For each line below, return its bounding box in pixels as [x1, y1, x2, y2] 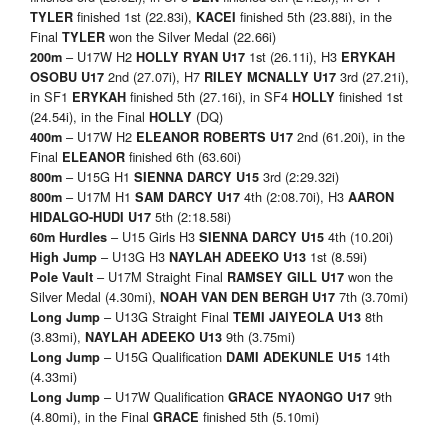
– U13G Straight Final [104, 307, 233, 327]
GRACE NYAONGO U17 [228, 388, 370, 407]
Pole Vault [30, 268, 97, 287]
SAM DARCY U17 [135, 188, 240, 207]
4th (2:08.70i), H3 [240, 187, 348, 207]
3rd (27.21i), [336, 67, 409, 87]
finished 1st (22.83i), [77, 7, 196, 27]
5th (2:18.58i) [151, 207, 231, 227]
